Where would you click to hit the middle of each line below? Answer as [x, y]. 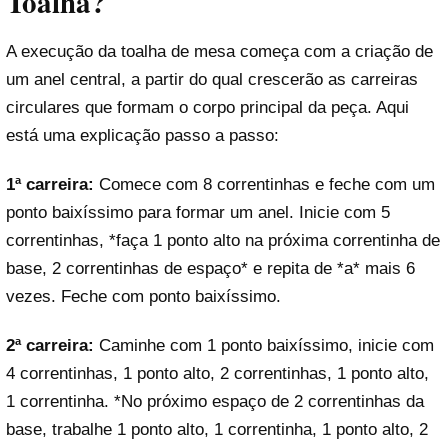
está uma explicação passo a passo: [142, 135]
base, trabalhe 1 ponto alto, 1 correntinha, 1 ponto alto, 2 [217, 430]
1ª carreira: [50, 185]
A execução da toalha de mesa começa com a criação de [219, 51]
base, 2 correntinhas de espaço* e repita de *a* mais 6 [210, 269]
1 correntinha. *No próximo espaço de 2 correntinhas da [215, 402]
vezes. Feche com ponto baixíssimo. [143, 297]
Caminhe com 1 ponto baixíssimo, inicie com [264, 346]
